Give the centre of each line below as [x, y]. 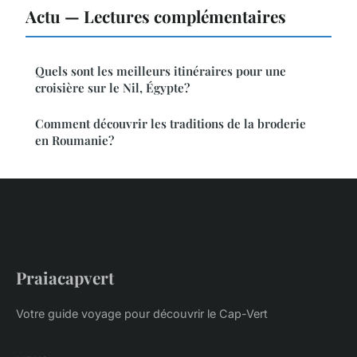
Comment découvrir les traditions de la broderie [171, 123]
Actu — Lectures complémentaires [156, 16]
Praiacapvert [65, 277]
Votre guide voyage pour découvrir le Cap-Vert [142, 313]
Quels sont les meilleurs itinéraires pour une [161, 71]
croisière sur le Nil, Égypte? [112, 87]
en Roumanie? [75, 140]
